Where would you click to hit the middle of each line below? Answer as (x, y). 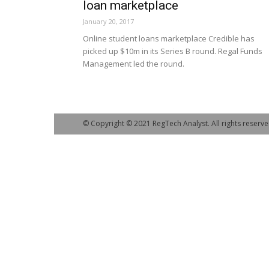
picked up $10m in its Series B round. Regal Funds (173, 51)
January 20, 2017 (108, 21)
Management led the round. (134, 64)
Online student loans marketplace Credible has (169, 38)
